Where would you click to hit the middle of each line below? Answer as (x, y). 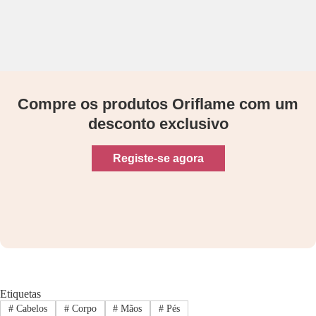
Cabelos (30, 308)
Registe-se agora (158, 158)
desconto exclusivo (158, 123)
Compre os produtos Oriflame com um (158, 104)
